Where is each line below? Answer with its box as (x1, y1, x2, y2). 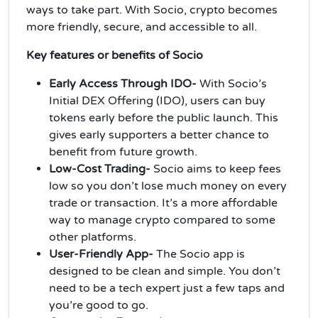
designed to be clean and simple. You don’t (49, 263, 280, 278)
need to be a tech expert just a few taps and (49, 280, 285, 295)
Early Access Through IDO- (49, 76, 199, 91)
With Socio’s (199, 76, 267, 91)
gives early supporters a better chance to (49, 127, 269, 142)
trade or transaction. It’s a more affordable (49, 195, 278, 210)
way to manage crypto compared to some (49, 212, 275, 227)
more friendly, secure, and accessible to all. (26, 19, 257, 34)
